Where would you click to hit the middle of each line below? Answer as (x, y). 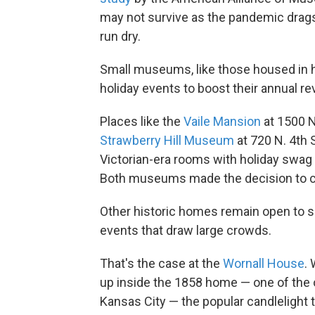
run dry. (120, 36)
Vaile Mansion (222, 121)
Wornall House (264, 263)
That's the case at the (161, 263)
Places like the (142, 121)
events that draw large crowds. (186, 230)
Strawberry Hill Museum (167, 140)
